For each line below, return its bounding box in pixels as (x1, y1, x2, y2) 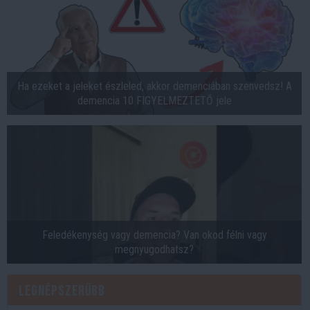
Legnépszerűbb (19, 282, 105, 300)
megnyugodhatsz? (115, 242, 194, 256)
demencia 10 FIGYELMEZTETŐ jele (77, 93, 232, 107)
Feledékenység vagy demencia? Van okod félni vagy (42, 228, 267, 241)
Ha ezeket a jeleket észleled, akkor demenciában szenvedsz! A (17, 79, 292, 93)
